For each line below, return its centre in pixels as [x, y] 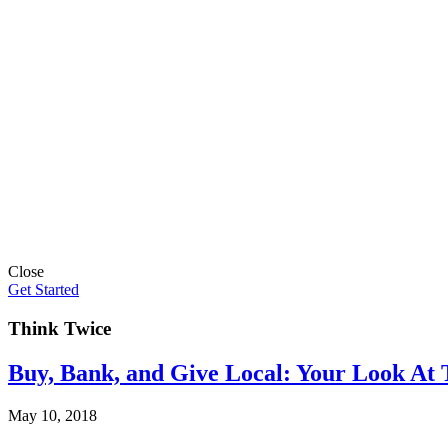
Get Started [43, 289]
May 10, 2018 [52, 415]
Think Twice [59, 328]
